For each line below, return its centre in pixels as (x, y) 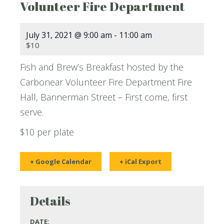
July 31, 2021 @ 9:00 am (69, 35)
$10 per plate (47, 132)
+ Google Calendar (61, 161)
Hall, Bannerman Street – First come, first (104, 97)
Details (50, 201)
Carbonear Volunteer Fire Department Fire (106, 82)
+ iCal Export (141, 161)
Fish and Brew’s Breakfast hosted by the (102, 67)
